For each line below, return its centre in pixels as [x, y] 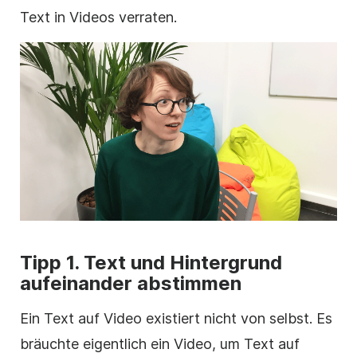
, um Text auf [256, 344]
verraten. [146, 18]
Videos [92, 18]
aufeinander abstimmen [131, 284]
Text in [45, 18]
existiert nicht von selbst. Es [237, 319]
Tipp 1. [52, 263]
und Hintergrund [204, 263]
